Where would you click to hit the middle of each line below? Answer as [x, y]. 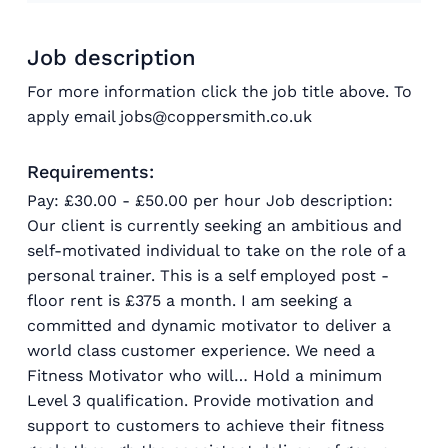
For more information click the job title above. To [219, 91]
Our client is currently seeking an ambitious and [214, 225]
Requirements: [90, 171]
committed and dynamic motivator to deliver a [209, 325]
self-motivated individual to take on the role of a [216, 250]
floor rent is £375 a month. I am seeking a [189, 300]
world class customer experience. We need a [201, 350]
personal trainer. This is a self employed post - [208, 275]
